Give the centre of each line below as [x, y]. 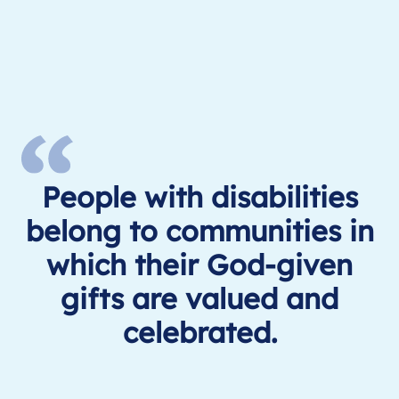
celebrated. [199, 333]
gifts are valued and [199, 299]
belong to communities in [199, 231]
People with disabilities [199, 197]
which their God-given [199, 265]
